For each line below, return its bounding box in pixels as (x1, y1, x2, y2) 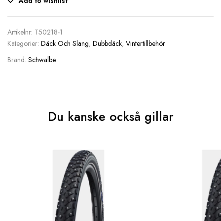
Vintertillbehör (126, 38, 165, 49)
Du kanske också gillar (47, 108, 174, 126)
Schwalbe (28, 55, 56, 65)
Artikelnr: (7, 27, 35, 37)
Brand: (7, 55, 28, 65)
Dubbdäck (93, 38, 122, 49)
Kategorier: (7, 38, 41, 49)
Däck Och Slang (41, 38, 89, 49)
